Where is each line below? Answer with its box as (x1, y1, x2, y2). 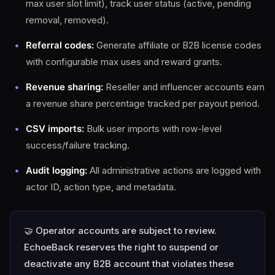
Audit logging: (26, 165, 87, 176)
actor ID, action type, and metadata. (26, 181, 176, 193)
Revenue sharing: (26, 81, 103, 93)
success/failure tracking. (26, 139, 130, 151)
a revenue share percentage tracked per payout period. (26, 98, 260, 109)
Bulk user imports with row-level (84, 123, 222, 134)
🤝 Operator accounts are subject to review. (24, 225, 217, 236)
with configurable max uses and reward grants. (26, 56, 222, 68)
